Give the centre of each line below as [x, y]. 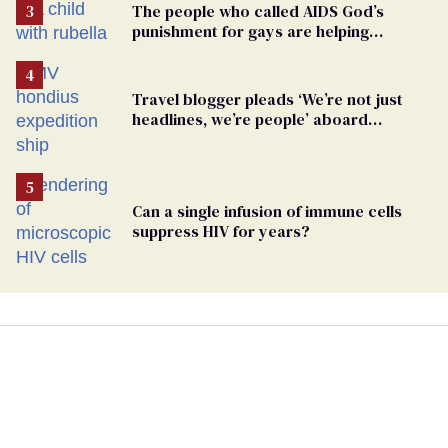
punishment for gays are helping [250, 31]
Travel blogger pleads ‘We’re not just [267, 99]
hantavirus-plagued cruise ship [245, 139]
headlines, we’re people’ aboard [250, 119]
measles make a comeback [233, 51]
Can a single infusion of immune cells [267, 211]
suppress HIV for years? [221, 231]
